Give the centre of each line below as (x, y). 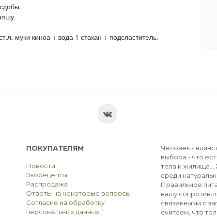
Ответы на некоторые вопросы (78, 193)
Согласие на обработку (65, 202)
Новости (41, 165)
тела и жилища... (188, 166)
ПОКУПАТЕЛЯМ (55, 148)
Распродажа (47, 184)
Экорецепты (47, 175)
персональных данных (63, 211)
